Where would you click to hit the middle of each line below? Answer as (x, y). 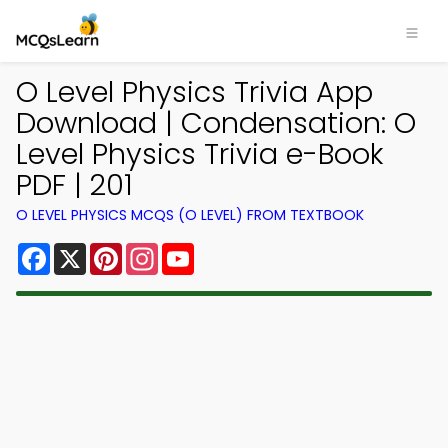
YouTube (228, 250)
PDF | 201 (74, 185)
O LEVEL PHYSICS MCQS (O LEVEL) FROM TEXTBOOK (190, 215)
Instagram (199, 250)
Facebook (89, 250)
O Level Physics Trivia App (194, 92)
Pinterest (158, 250)
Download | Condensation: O (216, 123)
